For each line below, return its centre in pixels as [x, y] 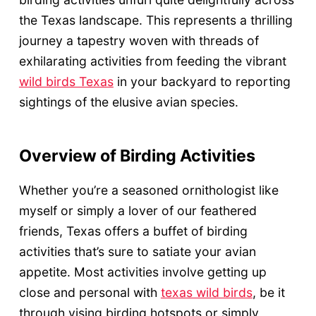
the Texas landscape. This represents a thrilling [156, 20]
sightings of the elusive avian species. [128, 102]
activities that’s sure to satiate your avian [137, 251]
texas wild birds [206, 292]
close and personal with [90, 292]
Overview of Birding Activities [137, 156]
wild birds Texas [66, 82]
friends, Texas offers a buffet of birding [133, 231]
